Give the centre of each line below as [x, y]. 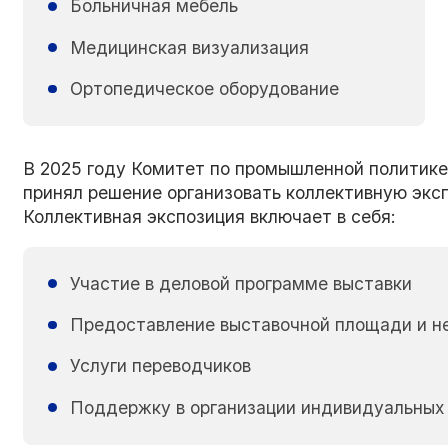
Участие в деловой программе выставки [240, 283]
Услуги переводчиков [160, 366]
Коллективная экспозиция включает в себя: [210, 217]
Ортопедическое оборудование [204, 88]
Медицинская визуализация [189, 47]
